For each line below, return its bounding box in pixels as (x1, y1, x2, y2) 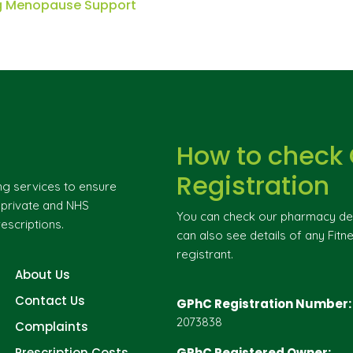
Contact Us (15, 292, 85, 309)
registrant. (176, 247, 233, 262)
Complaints (15, 318, 88, 335)
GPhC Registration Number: (176, 295, 351, 312)
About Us (15, 266, 70, 283)
